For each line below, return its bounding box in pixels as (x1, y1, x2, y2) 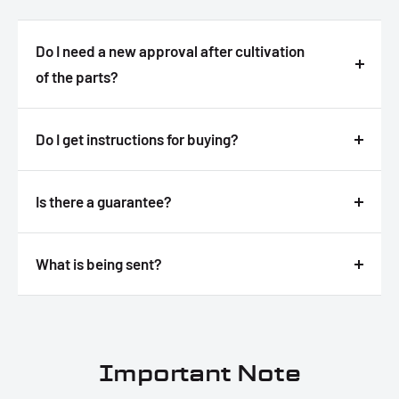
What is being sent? (36, 255, 162, 273)
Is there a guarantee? (36, 192, 172, 211)
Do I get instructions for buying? (36, 130, 239, 149)
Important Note (98, 358, 301, 390)
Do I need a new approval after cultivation (36, 42, 305, 61)
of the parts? (36, 68, 118, 86)
